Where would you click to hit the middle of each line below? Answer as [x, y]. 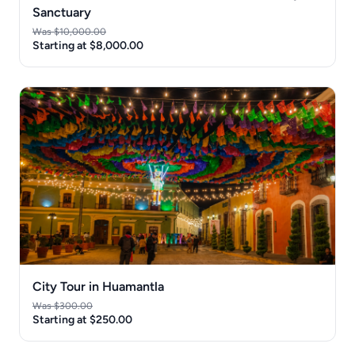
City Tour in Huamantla [98, 286]
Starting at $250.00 [82, 319]
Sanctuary [62, 12]
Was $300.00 [63, 305]
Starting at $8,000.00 [88, 45]
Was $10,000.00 [69, 31]
